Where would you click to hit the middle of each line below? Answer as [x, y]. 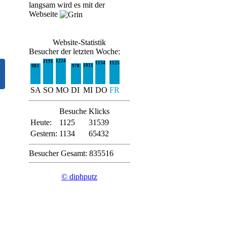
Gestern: [44, 134]
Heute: [41, 122]
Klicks [99, 111]
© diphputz [79, 177]
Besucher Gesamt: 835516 [71, 153]
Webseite [44, 14]
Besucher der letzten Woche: [74, 51]
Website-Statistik [79, 42]
